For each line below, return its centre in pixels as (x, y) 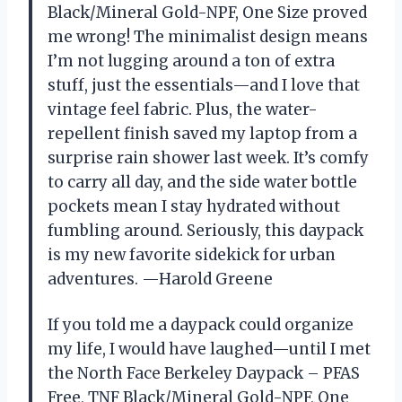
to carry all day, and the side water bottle (202, 183)
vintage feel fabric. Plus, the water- (183, 110)
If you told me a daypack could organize (201, 325)
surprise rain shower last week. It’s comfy (208, 158)
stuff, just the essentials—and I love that (204, 86)
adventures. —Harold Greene (160, 280)
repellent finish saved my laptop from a (202, 134)
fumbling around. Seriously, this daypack (205, 231)
